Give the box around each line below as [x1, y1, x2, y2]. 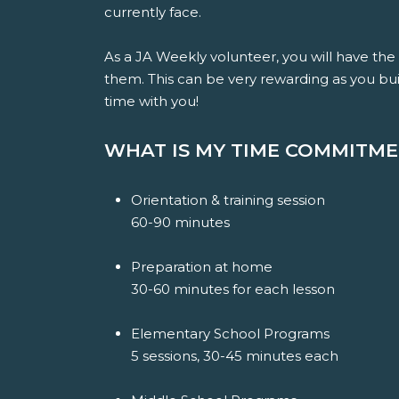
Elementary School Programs [131, 325, 330, 342]
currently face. [104, 4, 201, 20]
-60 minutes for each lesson [148, 281, 335, 297]
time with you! [104, 93, 199, 110]
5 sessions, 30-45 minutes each [131, 347, 338, 364]
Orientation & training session [131, 191, 325, 208]
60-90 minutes [131, 214, 230, 231]
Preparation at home [131, 258, 273, 275]
